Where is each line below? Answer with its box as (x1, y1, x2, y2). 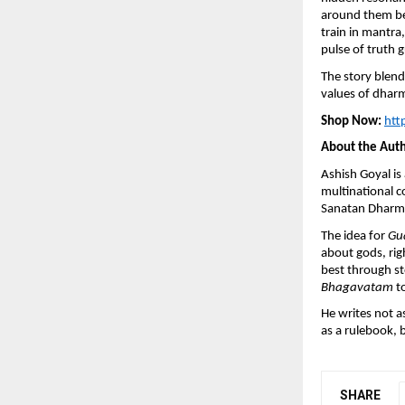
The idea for (321, 229, 388, 243)
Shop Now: (321, 114, 384, 128)
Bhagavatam (321, 280, 393, 295)
